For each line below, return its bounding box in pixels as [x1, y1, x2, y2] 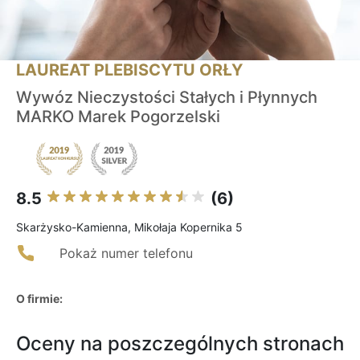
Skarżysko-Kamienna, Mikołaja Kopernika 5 [16, 220, 243, 235]
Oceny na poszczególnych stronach [16, 332, 344, 356]
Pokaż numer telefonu [59, 245, 193, 262]
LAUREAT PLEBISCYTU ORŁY [16, 60, 243, 80]
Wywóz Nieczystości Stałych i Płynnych [16, 88, 317, 108]
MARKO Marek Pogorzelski [16, 107, 220, 127]
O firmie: [16, 292, 63, 306]
